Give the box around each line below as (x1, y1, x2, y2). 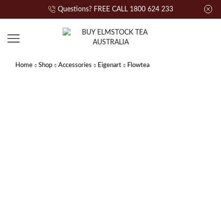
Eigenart (98, 62, 121, 69)
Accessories (58, 62, 92, 69)
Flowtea (127, 62, 149, 69)
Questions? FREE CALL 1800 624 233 (57, 6, 173, 13)
